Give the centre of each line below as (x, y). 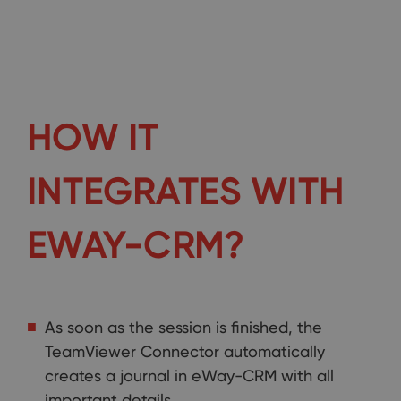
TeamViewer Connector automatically (185, 351)
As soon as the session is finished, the (183, 327)
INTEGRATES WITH (186, 191)
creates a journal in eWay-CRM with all (189, 375)
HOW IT (93, 137)
